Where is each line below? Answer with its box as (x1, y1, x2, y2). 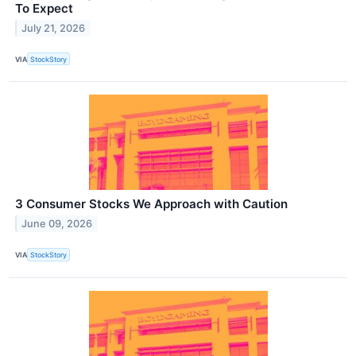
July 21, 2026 (21, 21, 86, 34)
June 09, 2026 (21, 218, 93, 230)
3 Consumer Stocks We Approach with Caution (15, 196, 288, 212)
